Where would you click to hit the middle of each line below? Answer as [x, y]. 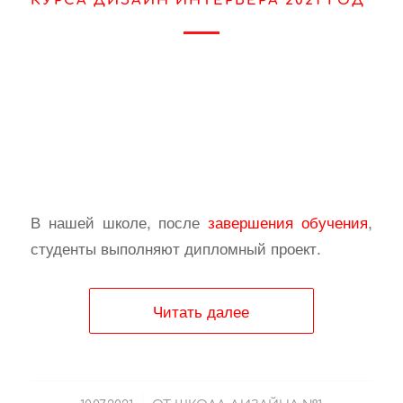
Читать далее [201, 310]
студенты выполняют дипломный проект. [175, 247]
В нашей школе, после [119, 221]
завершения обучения [288, 221]
